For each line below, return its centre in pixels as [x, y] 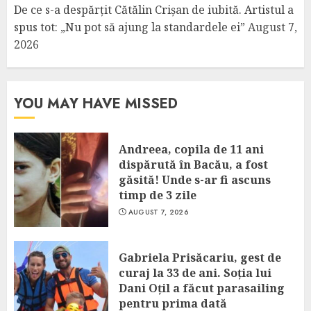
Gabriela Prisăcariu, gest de [200, 258]
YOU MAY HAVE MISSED [96, 104]
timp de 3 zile [158, 195]
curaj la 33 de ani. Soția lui [195, 273]
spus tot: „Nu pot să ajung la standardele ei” [129, 27]
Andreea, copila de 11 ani [191, 149]
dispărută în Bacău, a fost [193, 165]
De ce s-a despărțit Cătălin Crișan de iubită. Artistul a [154, 10]
